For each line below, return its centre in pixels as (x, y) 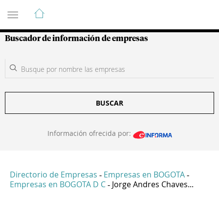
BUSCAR (109, 103)
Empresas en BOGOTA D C (58, 185)
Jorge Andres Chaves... (153, 185)
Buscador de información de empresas (77, 39)
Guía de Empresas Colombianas (93, 9)
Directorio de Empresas (54, 175)
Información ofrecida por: (90, 133)
